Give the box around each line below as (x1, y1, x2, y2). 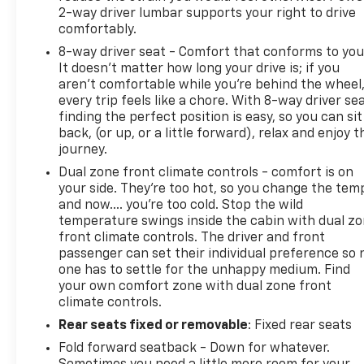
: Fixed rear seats (248, 318, 353, 332)
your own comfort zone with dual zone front (58, 279, 332, 293)
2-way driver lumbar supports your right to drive (58, 6, 357, 20)
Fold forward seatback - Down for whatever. (58, 341, 331, 355)
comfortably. (58, 23, 137, 37)
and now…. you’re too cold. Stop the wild (58, 198, 304, 212)
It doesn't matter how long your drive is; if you (58, 62, 340, 76)
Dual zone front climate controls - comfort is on (58, 166, 354, 180)
